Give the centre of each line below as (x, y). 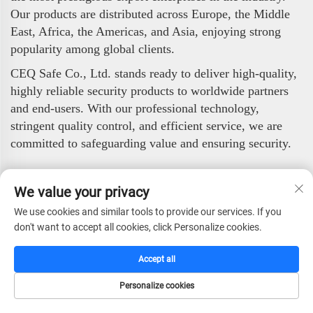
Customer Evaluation (88, 183)
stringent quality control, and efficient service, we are (146, 126)
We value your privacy (81, 192)
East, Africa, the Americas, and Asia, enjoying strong (146, 32)
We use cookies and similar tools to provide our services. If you (148, 212)
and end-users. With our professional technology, (135, 109)
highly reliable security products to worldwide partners (150, 91)
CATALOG (118, 305)
